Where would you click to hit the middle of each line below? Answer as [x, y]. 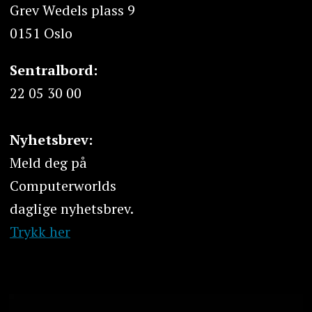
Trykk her [40, 231]
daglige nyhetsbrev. [71, 208]
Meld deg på [48, 162]
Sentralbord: [53, 70]
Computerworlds [63, 185]
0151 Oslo [41, 33]
